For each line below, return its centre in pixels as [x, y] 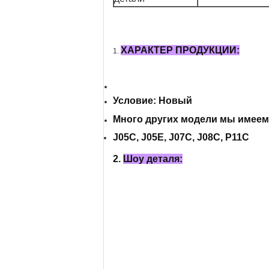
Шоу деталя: [153, 159]
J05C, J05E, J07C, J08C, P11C [181, 137]
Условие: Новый [153, 101]
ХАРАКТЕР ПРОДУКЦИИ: [180, 50]
